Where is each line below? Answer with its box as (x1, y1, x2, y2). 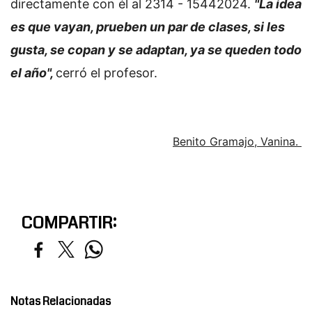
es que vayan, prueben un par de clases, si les (10, 19, 285, 34)
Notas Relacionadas (10, 292, 111, 309)
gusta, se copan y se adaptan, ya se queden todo (10, 42, 302, 57)
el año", (10, 65, 56, 80)
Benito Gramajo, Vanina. (173, 134, 302, 148)
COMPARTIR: (21, 210, 116, 235)
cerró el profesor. (56, 65, 161, 80)
